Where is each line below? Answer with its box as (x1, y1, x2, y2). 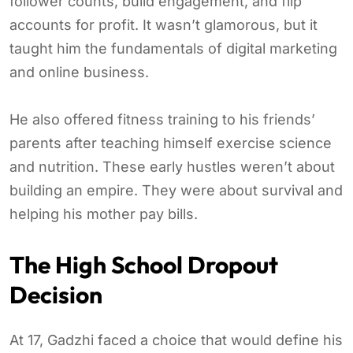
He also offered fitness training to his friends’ (9, 110, 315, 128)
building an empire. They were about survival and (9, 181, 343, 199)
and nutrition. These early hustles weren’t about (9, 158, 335, 175)
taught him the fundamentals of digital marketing (9, 39, 337, 57)
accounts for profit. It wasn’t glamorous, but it (9, 16, 318, 33)
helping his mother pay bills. (9, 205, 198, 222)
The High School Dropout (9, 249, 278, 280)
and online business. (9, 63, 149, 80)
